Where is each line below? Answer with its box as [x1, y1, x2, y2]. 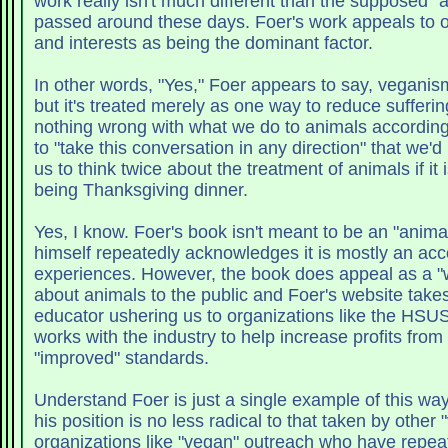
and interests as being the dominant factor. [33, 33, 378, 54]
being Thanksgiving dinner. [33, 180, 253, 201]
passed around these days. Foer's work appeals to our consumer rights [33, 12, 255, 33]
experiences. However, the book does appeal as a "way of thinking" [33, 264, 141, 285]
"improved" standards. [33, 348, 209, 369]
